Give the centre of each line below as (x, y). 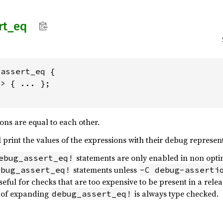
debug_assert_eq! (92, 194)
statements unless (105, 170)
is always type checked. (175, 194)
